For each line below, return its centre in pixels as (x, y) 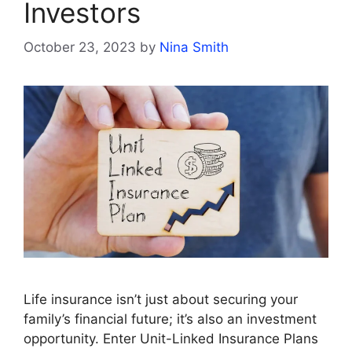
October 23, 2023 (80, 48)
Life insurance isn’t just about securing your (161, 299)
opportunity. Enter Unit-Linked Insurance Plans (171, 338)
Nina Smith (194, 48)
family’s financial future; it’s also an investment (170, 319)
